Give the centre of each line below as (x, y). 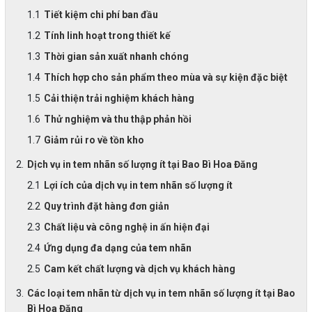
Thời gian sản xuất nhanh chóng (116, 56)
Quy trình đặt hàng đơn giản (106, 206)
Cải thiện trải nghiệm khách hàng (119, 98)
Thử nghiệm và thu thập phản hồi (117, 119)
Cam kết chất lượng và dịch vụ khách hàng (139, 268)
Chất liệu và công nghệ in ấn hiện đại (126, 227)
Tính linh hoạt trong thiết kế (107, 35)
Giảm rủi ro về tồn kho (94, 140)
